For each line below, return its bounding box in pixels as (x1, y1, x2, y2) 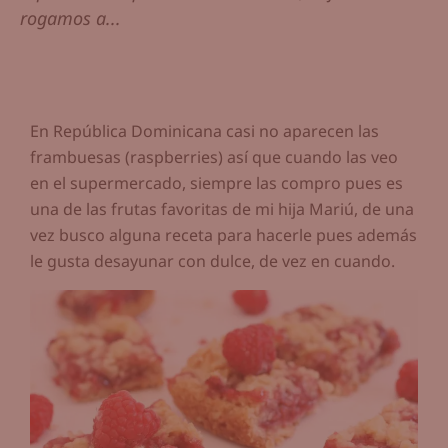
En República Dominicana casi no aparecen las (30, 120, 379, 143)
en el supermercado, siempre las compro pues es (30, 172, 403, 195)
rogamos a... (20, 6, 121, 31)
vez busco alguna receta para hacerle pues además (30, 224, 417, 247)
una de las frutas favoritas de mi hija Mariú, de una (30, 198, 414, 221)
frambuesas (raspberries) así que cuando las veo (30, 146, 398, 169)
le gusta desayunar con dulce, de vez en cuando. (30, 250, 395, 273)
